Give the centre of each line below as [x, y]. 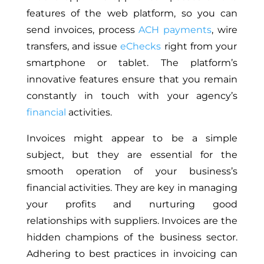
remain [219, 79]
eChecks [141, 46]
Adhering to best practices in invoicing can [132, 253]
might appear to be [129, 138]
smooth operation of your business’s [132, 171]
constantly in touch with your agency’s [132, 95]
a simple [211, 138]
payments [188, 29]
